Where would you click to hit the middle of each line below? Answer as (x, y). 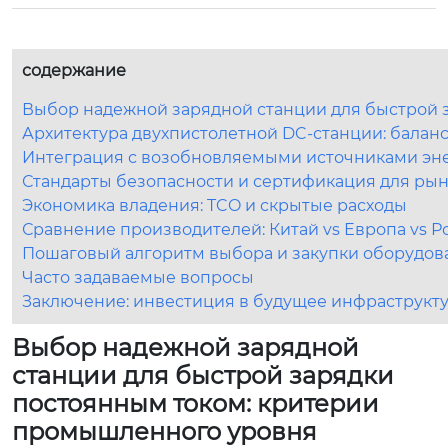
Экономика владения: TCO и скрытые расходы (214, 205)
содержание (74, 70)
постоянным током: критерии (195, 403)
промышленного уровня (164, 431)
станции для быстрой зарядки (203, 375)
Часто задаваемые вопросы (138, 277)
